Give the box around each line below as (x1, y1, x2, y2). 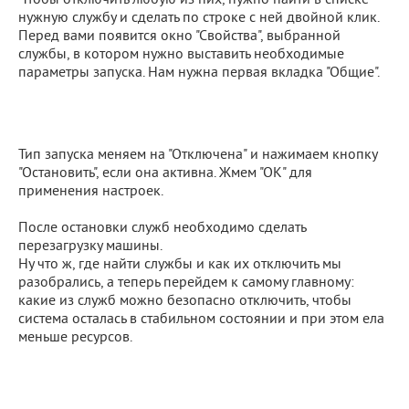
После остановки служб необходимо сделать (18, 219, 306, 237)
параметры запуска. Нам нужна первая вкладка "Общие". (18, 64, 380, 82)
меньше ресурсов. (18, 329, 132, 347)
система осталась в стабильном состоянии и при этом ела (18, 310, 384, 329)
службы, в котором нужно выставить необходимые (18, 46, 344, 64)
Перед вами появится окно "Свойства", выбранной (18, 27, 341, 46)
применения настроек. (18, 183, 163, 201)
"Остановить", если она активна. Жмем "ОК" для (18, 164, 312, 183)
